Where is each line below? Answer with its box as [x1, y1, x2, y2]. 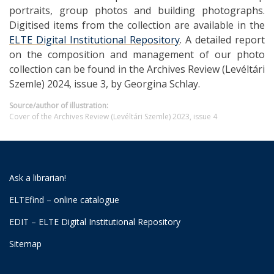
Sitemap [9, 237, 42, 250]
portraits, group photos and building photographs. [9, 3, 265, 17]
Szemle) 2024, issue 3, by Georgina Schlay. [9, 76, 200, 91]
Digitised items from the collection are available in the [9, 18, 265, 32]
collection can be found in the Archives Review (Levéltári [9, 62, 265, 76]
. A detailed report [180, 32, 265, 46]
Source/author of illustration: [9, 100, 108, 111]
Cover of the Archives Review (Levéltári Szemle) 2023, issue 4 [9, 111, 217, 122]
